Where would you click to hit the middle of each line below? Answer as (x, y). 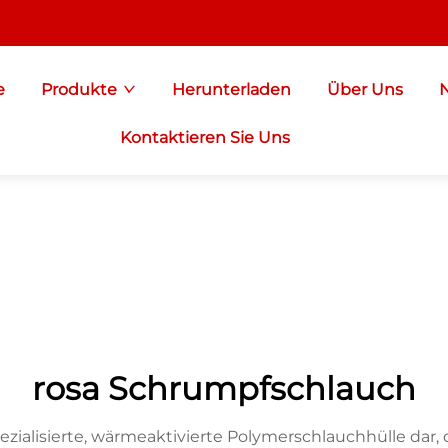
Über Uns (364, 89)
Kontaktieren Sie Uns (205, 137)
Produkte (78, 89)
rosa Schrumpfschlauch (224, 388)
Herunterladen (231, 89)
